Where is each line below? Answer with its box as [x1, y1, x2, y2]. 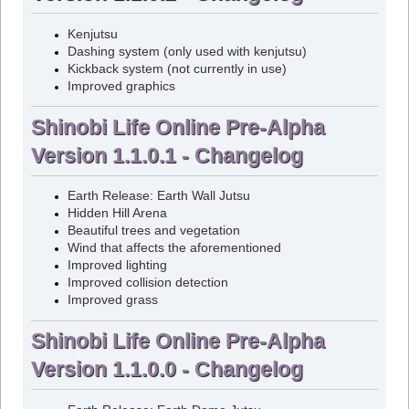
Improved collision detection [67, 276, 228, 290]
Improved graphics [67, 79, 175, 93]
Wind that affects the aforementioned [67, 241, 281, 256]
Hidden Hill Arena [67, 206, 167, 221]
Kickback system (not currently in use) [67, 61, 287, 76]
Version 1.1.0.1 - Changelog [30, 142, 303, 167]
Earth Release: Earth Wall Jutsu [67, 189, 250, 204]
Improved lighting [67, 258, 167, 273]
